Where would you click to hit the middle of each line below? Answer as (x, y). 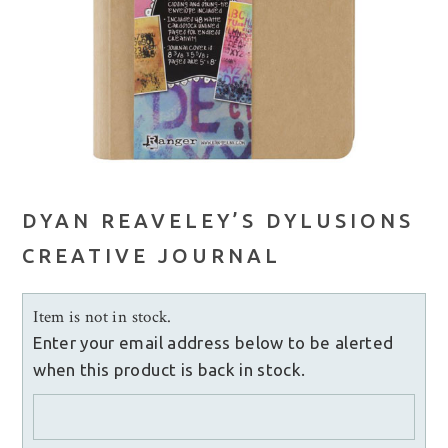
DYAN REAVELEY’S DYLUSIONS (218, 221)
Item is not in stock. (102, 317)
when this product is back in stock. (169, 370)
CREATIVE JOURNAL (152, 256)
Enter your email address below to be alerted (213, 343)
